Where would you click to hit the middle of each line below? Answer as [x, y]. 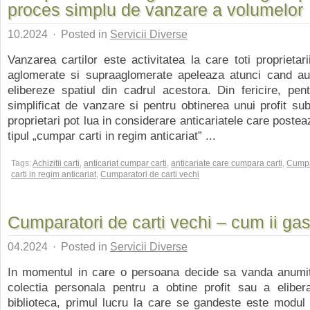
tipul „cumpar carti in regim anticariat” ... [112, 136]
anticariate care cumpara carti [227, 163]
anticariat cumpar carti [125, 163]
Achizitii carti [56, 163]
